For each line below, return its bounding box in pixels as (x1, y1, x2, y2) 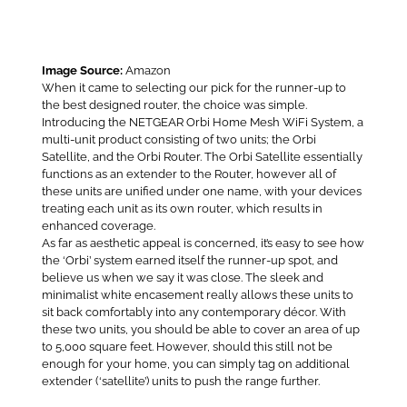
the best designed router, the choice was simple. (41, 97, 307, 112)
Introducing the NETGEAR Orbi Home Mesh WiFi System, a (41, 114, 363, 129)
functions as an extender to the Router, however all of (41, 166, 336, 181)
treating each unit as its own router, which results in (41, 201, 323, 215)
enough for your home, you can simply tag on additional (41, 356, 350, 371)
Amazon (122, 63, 171, 77)
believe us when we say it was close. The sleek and (41, 270, 323, 284)
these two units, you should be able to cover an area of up (41, 322, 360, 336)
